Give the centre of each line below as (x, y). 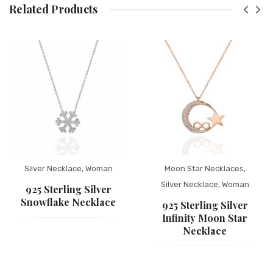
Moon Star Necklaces (204, 168)
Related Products (53, 9)
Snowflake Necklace (68, 202)
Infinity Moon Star (205, 218)
